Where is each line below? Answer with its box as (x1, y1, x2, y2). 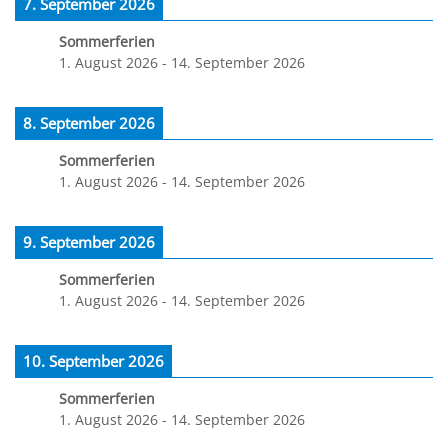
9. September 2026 (23, 232, 155, 253)
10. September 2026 (23, 351, 164, 372)
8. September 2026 (23, 112, 155, 133)
